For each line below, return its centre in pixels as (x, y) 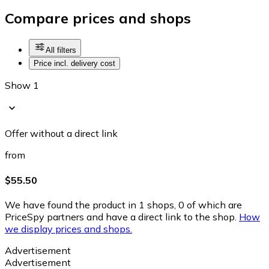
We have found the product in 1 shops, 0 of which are (123, 204)
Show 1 (22, 86)
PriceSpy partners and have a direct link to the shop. (121, 216)
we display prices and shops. (68, 228)
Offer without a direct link (61, 134)
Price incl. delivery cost (74, 64)
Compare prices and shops (98, 18)
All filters (61, 50)
